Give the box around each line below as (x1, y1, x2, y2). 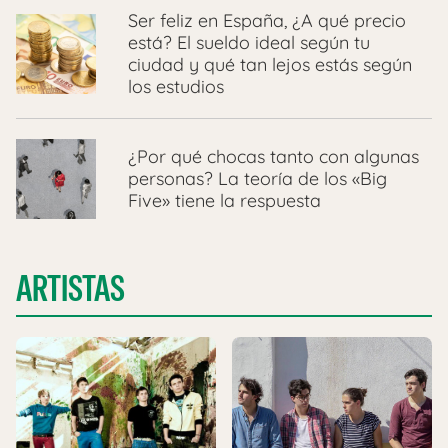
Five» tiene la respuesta (128, 189, 321, 213)
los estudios (128, 75, 224, 99)
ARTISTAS (16, 265, 125, 313)
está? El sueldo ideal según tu (128, 31, 370, 55)
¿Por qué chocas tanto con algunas (128, 145, 419, 169)
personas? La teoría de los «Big (128, 167, 387, 191)
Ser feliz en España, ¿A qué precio (128, 9, 406, 33)
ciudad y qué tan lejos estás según (128, 53, 412, 77)
